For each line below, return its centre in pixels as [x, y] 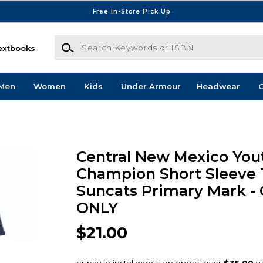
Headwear [218, 87]
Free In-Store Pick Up [131, 11]
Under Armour [151, 87]
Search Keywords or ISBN [106, 41]
